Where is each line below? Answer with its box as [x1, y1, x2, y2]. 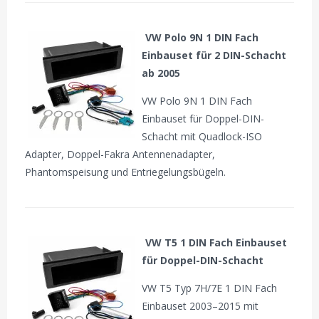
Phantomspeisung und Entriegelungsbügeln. [25, 164, 226, 179]
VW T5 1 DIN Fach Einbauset [145, 235, 288, 249]
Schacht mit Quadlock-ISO [142, 129, 263, 143]
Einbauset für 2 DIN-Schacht [142, 48, 287, 62]
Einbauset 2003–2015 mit [142, 298, 259, 313]
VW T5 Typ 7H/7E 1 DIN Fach [142, 281, 278, 295]
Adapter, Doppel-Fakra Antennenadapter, [25, 147, 216, 161]
